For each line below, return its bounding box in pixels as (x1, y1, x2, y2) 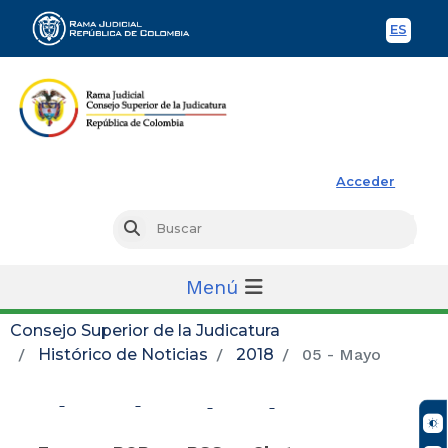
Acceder (336, 173, 396, 189)
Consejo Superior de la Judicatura (10, 320, 280, 340)
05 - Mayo (297, 344, 381, 364)
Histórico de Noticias (38, 344, 208, 364)
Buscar (138, 221, 185, 237)
